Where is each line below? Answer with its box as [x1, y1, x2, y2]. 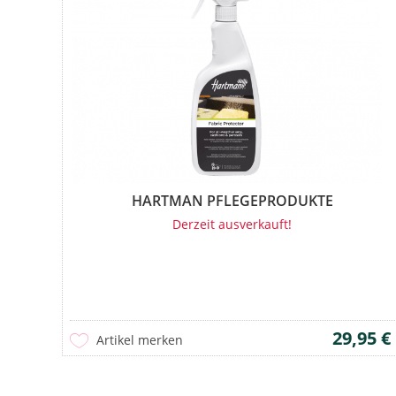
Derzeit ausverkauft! [172, 215, 293, 232]
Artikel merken [95, 331, 183, 348]
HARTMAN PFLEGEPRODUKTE [131, 190, 333, 210]
